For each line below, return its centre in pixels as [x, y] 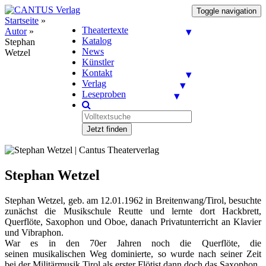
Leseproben [104, 94]
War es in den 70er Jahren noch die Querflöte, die [133, 243]
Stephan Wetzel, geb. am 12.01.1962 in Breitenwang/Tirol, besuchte [133, 200]
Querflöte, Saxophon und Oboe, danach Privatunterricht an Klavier [133, 221]
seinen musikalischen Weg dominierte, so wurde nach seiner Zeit [133, 254]
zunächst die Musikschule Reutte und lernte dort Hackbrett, [133, 211]
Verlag [94, 83]
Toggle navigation [227, 11]
